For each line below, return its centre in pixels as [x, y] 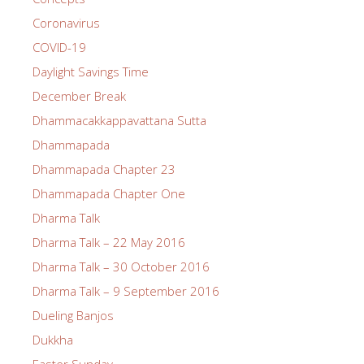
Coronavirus [66, 23]
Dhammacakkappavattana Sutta [119, 121]
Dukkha [53, 340]
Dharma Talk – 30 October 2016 [121, 267]
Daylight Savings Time [91, 72]
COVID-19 [59, 48]
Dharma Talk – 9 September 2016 [126, 291]
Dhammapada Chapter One [109, 194]
